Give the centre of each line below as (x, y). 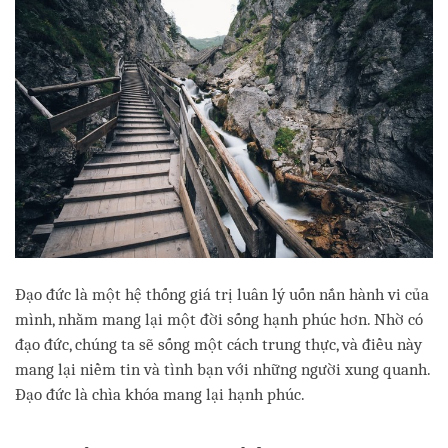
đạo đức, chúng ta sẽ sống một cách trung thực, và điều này (218, 345)
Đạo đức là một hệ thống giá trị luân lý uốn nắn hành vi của (222, 295)
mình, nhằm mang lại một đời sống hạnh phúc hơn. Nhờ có (219, 320)
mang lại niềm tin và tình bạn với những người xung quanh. (222, 370)
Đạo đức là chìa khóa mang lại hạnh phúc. (160, 395)
